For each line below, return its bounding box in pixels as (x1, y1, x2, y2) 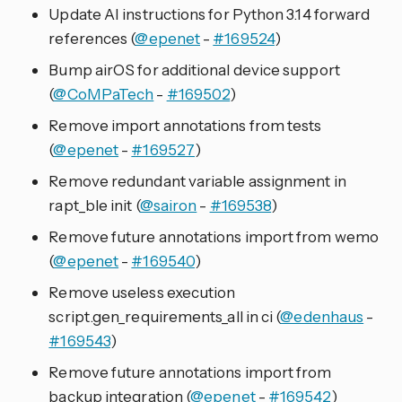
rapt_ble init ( (48, 196, 140, 215)
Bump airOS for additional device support (48, 60, 340, 80)
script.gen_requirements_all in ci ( (48, 307, 281, 327)
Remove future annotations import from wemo (48, 227, 379, 247)
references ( (48, 29, 135, 48)
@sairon (139, 196, 197, 215)
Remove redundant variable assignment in (48, 171, 346, 191)
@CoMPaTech (53, 84, 154, 104)
